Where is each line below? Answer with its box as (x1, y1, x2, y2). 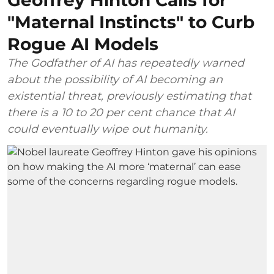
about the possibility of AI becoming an (7, 72, 223, 86)
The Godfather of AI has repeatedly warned (7, 56, 244, 70)
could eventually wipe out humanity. (7, 122, 208, 136)
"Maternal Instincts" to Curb (7, 11, 254, 32)
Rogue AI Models (7, 33, 158, 54)
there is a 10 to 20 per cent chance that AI (7, 105, 235, 119)
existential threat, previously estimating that (7, 89, 251, 103)
